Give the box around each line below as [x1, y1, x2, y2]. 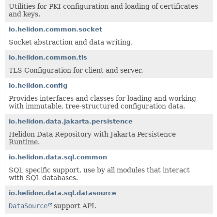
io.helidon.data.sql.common [9, 153, 107, 161]
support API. [52, 201, 96, 210]
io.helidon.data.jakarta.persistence [9, 117, 133, 125]
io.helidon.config [9, 81, 67, 89]
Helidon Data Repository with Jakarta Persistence [9, 130, 176, 138]
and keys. [9, 10, 40, 18]
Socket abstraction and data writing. [9, 38, 133, 46]
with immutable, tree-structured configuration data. [9, 102, 185, 110]
